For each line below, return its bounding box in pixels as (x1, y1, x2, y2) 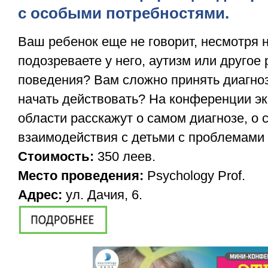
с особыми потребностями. (18, 5, 229, 22)
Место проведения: (18, 168, 144, 184)
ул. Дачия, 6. (62, 187, 142, 203)
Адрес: (18, 187, 62, 203)
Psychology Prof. (144, 168, 245, 184)
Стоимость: (18, 149, 94, 165)
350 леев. (94, 149, 156, 165)
